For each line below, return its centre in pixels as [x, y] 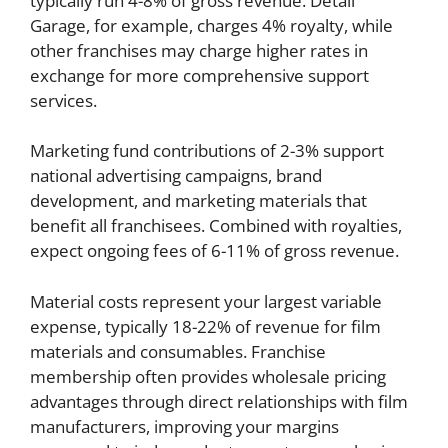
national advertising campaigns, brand [176, 175]
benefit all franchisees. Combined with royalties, [216, 225]
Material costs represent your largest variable [206, 301]
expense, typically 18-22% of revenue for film [205, 326]
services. [63, 100]
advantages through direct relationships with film [219, 401]
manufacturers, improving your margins [184, 426]
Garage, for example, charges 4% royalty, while [211, 25]
